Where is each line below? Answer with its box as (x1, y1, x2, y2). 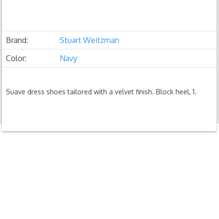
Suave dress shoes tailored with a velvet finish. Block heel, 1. (6, 88, 197, 96)
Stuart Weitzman (60, 35, 120, 45)
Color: (6, 53, 27, 63)
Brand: (6, 35, 28, 45)
